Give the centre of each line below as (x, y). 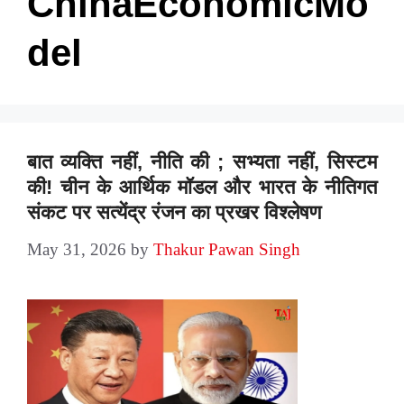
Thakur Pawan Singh (227, 249)
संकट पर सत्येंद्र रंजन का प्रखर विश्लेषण (174, 212)
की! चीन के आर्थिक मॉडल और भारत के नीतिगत (202, 187)
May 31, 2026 (77, 249)
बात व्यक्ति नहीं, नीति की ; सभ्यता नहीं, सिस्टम (202, 161)
